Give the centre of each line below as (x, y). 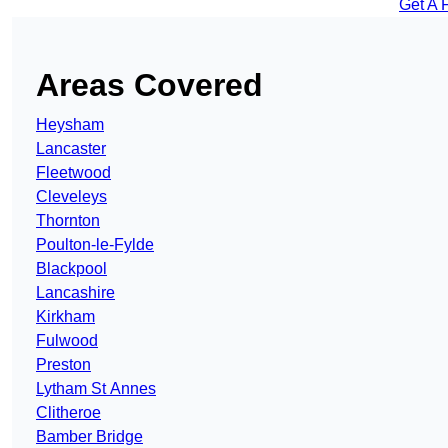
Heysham (70, 125)
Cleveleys (71, 197)
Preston (63, 365)
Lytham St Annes (96, 389)
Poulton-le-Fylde (95, 245)
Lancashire (75, 293)
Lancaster (71, 149)
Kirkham (65, 317)
